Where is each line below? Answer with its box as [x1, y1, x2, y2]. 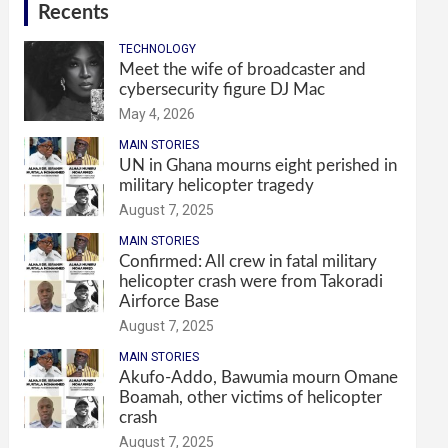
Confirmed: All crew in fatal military [119, 253, 378, 271]
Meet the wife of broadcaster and [119, 61, 367, 79]
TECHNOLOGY [119, 42, 197, 57]
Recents [38, 3, 110, 24]
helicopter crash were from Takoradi [119, 273, 384, 291]
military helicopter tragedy [119, 177, 315, 195]
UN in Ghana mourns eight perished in [119, 157, 398, 175]
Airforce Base [119, 293, 220, 311]
